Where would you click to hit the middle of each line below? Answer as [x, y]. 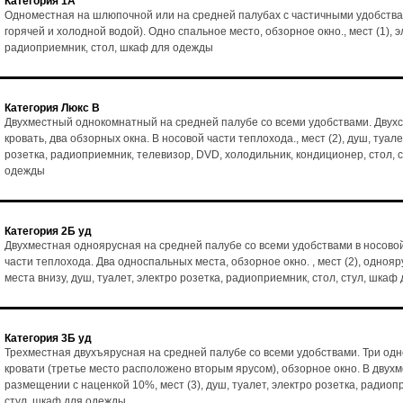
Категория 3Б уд [48, 338]
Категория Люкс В [52, 108]
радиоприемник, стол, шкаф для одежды [109, 48]
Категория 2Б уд [48, 231]
